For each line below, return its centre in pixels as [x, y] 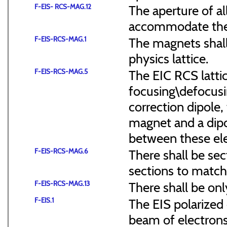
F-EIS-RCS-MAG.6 [61, 151]
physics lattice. [168, 59]
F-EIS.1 [44, 200]
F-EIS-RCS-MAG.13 [62, 184]
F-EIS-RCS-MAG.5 [61, 72]
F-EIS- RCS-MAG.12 [63, 7]
